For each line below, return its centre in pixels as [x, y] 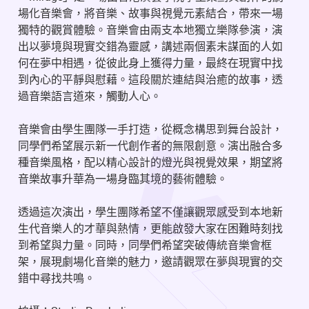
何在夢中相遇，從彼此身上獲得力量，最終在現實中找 [150, 63]
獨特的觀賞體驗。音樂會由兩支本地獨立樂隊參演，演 [150, 30]
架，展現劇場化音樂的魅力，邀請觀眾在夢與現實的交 [150, 262]
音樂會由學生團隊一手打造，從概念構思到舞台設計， [150, 129]
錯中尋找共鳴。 [57, 278]
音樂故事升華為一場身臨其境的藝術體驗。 [123, 179]
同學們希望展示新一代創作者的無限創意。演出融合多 [150, 146]
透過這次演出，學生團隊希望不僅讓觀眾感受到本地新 [150, 212]
